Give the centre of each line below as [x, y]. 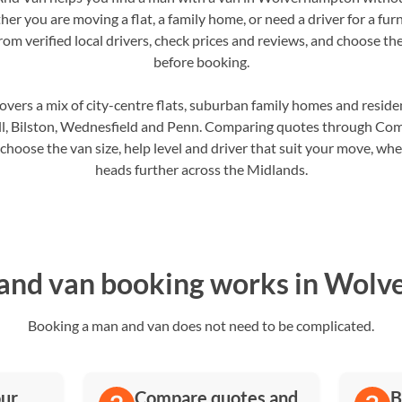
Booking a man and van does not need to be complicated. [201, 325]
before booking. [201, 61]
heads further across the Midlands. [201, 169]
